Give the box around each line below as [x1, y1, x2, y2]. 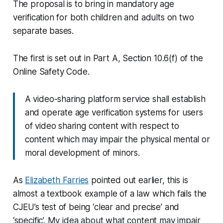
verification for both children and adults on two [12, 12, 194, 22]
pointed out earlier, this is [89, 175, 188, 185]
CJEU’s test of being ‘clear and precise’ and [12, 202, 180, 212]
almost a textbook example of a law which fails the [12, 188, 207, 199]
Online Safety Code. [12, 66, 90, 77]
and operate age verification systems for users [24, 107, 203, 117]
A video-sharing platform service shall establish [24, 94, 206, 104]
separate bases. [12, 25, 76, 36]
